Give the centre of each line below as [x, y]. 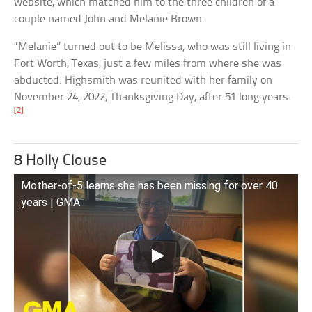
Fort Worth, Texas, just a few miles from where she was [148, 63]
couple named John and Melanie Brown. [110, 19]
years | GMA [51, 202]
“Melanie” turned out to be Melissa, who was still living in [153, 47]
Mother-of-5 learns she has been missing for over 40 [150, 185]
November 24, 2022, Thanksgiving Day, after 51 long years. [153, 97]
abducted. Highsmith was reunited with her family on [143, 80]
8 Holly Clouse [61, 161]
